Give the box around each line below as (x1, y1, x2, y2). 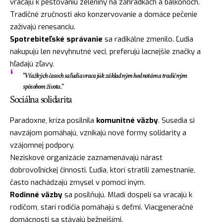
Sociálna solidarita (10, 93, 72, 107)
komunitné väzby (96, 115, 158, 125)
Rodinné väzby (10, 189, 62, 200)
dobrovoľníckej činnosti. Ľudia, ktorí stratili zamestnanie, (10, 165, 195, 175)
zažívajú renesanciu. (10, 22, 75, 32)
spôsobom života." (22, 82, 63, 92)
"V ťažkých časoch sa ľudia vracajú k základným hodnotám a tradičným (22, 71, 187, 81)
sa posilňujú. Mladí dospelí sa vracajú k (62, 189, 192, 200)
